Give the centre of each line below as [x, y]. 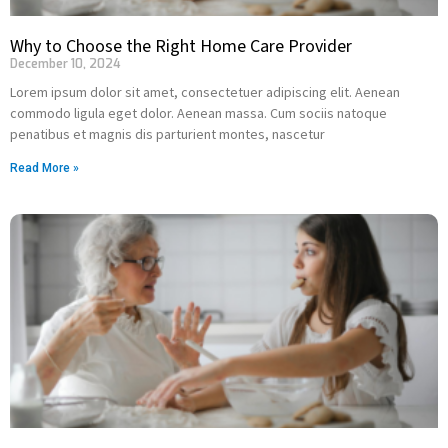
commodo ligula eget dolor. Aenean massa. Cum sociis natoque [198, 113]
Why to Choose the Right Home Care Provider [181, 46]
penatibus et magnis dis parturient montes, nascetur [167, 134]
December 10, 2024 [65, 64]
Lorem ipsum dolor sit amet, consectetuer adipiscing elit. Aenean [205, 92]
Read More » [44, 168]
